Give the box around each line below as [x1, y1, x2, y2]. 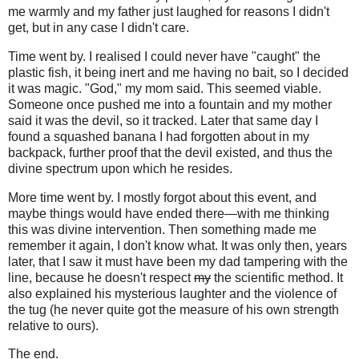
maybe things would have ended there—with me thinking [8, 206, 329, 220]
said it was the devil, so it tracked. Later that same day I [8, 113, 318, 127]
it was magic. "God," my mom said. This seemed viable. [8, 81, 321, 95]
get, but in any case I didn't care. [8, 20, 189, 34]
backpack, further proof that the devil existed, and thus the [8, 145, 333, 159]
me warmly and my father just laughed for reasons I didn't [8, 4, 329, 18]
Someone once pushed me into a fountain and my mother [8, 97, 332, 111]
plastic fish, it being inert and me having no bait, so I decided [8, 65, 349, 79]
